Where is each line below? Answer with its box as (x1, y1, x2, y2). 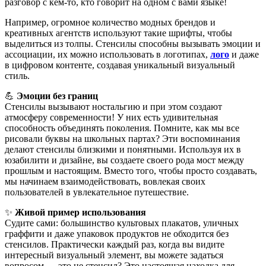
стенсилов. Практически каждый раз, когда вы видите (5, 239, 224, 249)
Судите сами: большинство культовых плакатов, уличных (5, 217, 239, 228)
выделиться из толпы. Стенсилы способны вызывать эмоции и (5, 38, 261, 49)
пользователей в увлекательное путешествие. (5, 186, 189, 197)
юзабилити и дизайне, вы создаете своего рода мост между (5, 154, 244, 165)
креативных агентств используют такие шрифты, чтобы (5, 27, 232, 38)
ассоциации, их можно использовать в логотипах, (5, 49, 210, 59)
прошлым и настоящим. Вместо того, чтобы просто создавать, (5, 165, 257, 176)
